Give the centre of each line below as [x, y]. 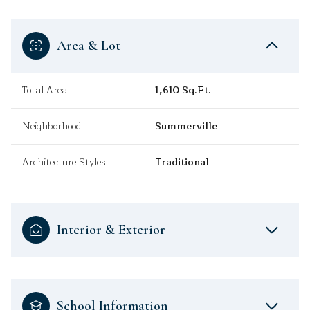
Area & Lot [89, 46]
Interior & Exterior [111, 230]
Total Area [45, 91]
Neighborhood [52, 127]
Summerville [186, 127]
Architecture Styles [64, 163]
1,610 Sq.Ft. [183, 91]
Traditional [182, 163]
